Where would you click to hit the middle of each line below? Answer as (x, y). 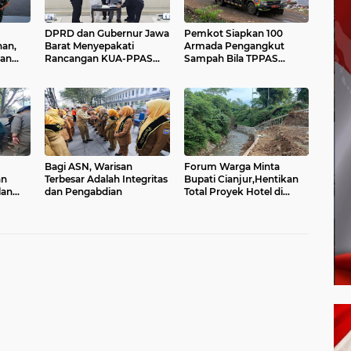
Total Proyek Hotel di (233, 192)
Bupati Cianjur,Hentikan (241, 179)
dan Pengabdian (83, 192)
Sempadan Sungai (227, 204)
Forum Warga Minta (232, 166)
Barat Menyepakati (89, 46)
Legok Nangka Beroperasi (245, 71)
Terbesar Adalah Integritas (106, 179)
